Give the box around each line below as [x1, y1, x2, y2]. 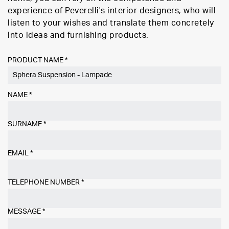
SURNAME [8, 121, 43, 128]
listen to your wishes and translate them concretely [8, 19, 214, 27]
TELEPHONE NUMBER [8, 179, 81, 186]
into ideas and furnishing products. [8, 31, 149, 39]
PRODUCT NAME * [8, 57, 67, 64]
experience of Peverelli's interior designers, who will [8, 7, 216, 15]
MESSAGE [8, 208, 42, 215]
